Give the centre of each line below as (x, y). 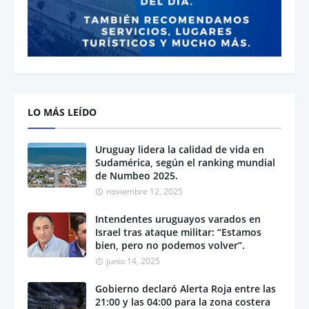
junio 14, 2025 (133, 261)
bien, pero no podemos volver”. (170, 246)
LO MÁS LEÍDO (62, 112)
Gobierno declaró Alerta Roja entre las (186, 289)
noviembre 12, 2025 (144, 192)
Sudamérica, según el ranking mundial (185, 163)
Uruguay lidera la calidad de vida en (180, 150)
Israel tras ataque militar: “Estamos (178, 232)
